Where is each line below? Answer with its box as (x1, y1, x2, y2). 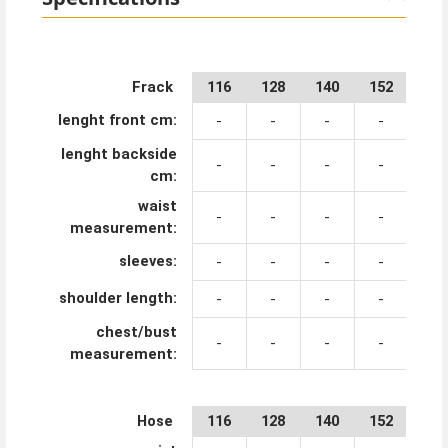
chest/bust (95, 322, 177, 341)
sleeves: (118, 251, 177, 270)
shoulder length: (58, 288, 177, 307)
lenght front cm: (57, 110, 177, 129)
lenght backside (60, 144, 177, 163)
